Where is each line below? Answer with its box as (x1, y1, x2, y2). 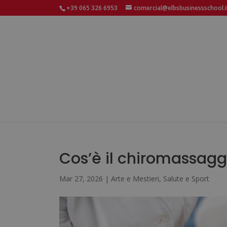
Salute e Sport (163, 174, 209, 183)
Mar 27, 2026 (59, 174, 103, 183)
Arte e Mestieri (111, 174, 159, 183)
